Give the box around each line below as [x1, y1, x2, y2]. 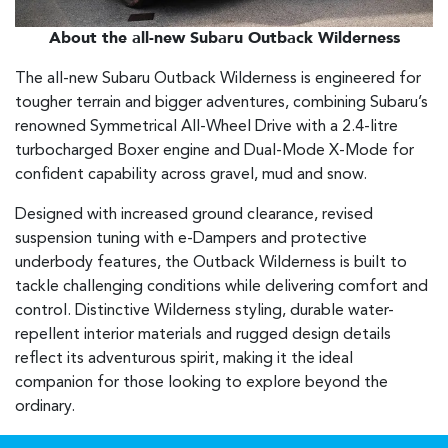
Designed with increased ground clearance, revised [15, 207, 373, 224]
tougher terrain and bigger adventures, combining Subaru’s [15, 95, 428, 112]
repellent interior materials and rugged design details [15, 327, 391, 344]
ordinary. [15, 399, 75, 416]
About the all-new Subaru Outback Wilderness [48, 31, 400, 48]
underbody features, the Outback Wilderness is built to [15, 255, 407, 272]
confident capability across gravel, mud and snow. [15, 167, 367, 184]
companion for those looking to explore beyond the [15, 375, 388, 392]
